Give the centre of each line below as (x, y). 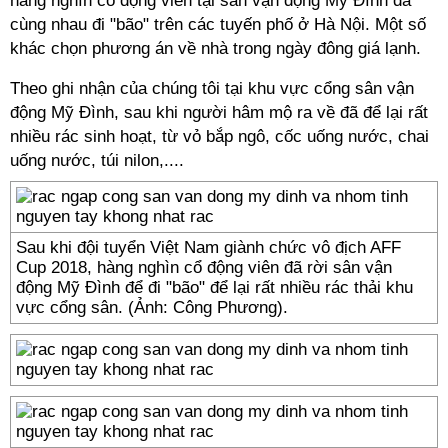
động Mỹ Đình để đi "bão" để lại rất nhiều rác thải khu (214, 287)
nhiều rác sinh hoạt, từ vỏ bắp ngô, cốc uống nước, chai (219, 136)
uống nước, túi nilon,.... (97, 160)
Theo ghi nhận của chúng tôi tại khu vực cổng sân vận (212, 88)
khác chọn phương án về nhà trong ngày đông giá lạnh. (215, 48)
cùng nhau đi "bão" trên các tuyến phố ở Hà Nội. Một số (218, 24)
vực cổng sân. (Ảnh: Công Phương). (152, 307)
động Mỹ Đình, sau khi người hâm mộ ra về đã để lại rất (219, 112)
